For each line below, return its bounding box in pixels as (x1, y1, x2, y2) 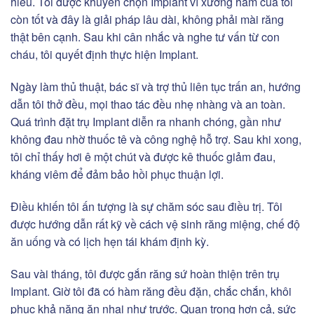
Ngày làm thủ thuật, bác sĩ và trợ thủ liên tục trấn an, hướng (11, 78, 301, 95)
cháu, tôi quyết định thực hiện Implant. (11, 46, 198, 63)
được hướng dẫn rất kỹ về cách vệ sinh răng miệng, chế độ (11, 215, 300, 232)
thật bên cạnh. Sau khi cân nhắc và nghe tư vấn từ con (11, 29, 280, 46)
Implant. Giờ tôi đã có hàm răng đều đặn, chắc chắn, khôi (11, 282, 292, 299)
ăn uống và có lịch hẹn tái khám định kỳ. (11, 233, 212, 250)
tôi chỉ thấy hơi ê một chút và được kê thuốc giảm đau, (11, 148, 275, 165)
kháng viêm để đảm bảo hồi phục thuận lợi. (11, 165, 224, 182)
